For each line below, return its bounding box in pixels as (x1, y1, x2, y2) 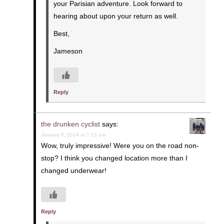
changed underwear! (40, 166, 106, 174)
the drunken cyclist (40, 119, 100, 128)
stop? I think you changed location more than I (40, 153, 187, 162)
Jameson (53, 46, 82, 55)
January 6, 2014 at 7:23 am (40, 131, 105, 137)
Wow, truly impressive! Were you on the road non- (40, 141, 199, 149)
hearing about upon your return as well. (53, 11, 178, 20)
